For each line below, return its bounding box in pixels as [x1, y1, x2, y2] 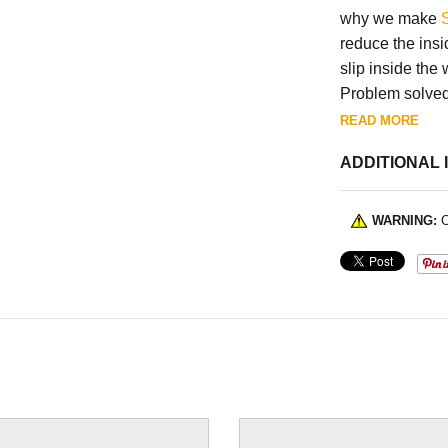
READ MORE [339, 112, 419, 128]
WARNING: [371, 212, 437, 228]
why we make [339, 9, 441, 27]
